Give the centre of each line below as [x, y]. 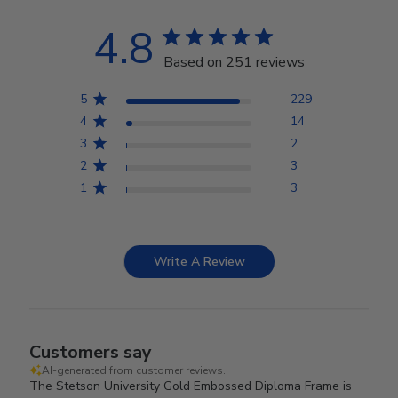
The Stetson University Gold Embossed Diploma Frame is [191, 386]
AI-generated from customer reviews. [134, 370]
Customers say [91, 352]
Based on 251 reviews [234, 62]
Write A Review [199, 261]
